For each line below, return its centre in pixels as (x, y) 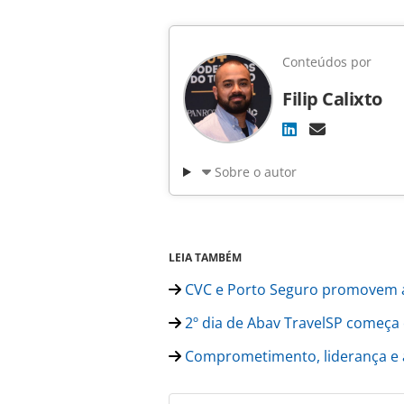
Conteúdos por (327, 62)
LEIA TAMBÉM (205, 258)
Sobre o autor (255, 172)
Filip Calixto (332, 99)
